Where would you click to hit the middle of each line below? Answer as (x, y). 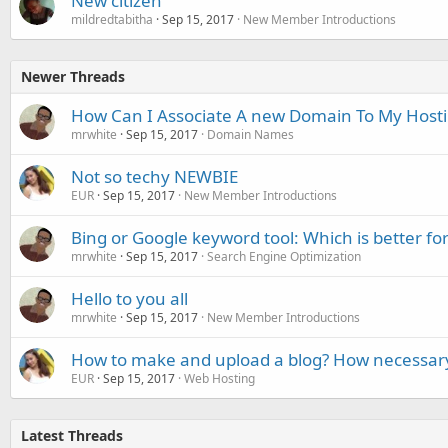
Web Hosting (219, 378)
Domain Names (250, 134)
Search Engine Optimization (284, 256)
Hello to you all (129, 298)
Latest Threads (72, 435)
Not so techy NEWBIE (154, 176)
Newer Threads (73, 76)
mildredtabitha (112, 19)
